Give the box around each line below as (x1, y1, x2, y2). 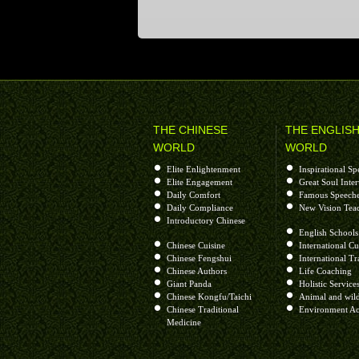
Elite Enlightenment (167, 164, 240, 174)
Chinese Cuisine (167, 240, 225, 250)
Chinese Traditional (167, 305, 239, 314)
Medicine (167, 317, 201, 327)
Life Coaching (299, 266, 352, 276)
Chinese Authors (167, 266, 227, 276)
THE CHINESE (153, 123, 228, 136)
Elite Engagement (167, 177, 232, 187)
